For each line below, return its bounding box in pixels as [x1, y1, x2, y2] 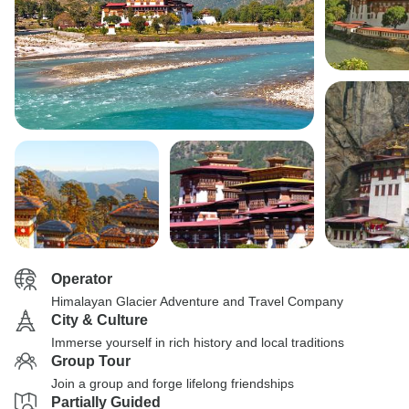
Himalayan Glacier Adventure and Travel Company [51, 294, 343, 309]
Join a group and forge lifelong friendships [51, 376, 294, 391]
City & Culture [51, 312, 148, 328]
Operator [51, 271, 112, 287]
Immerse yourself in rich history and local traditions [51, 335, 344, 350]
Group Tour [51, 353, 131, 369]
